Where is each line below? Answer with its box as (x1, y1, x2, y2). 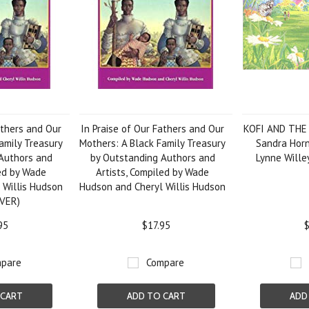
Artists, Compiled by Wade (96, 166, 210, 179)
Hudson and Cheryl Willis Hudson (79, 180, 226, 193)
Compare (146, 256, 185, 269)
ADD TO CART (126, 290, 186, 301)
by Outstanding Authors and (90, 151, 215, 164)
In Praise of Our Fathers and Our (81, 122, 225, 135)
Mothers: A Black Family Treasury (79, 137, 226, 150)
